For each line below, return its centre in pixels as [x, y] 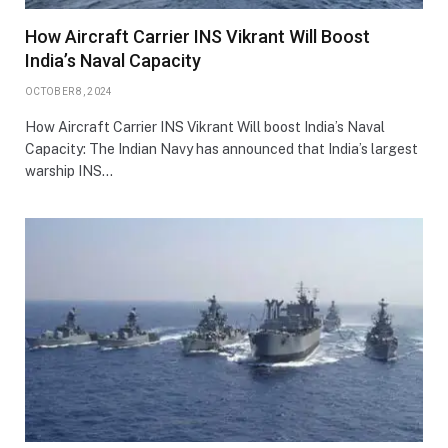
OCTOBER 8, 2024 [69, 91]
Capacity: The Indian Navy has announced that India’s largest [221, 148]
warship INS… [69, 170]
